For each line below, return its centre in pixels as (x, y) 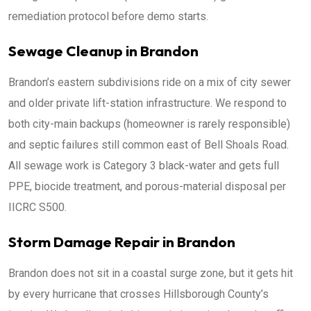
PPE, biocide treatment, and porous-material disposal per (147, 186)
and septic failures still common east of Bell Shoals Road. (149, 145)
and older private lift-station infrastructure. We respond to (148, 103)
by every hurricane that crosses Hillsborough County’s (138, 294)
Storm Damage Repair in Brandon (122, 242)
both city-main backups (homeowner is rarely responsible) (149, 124)
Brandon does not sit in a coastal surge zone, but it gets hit (151, 273)
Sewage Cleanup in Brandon (103, 51)
